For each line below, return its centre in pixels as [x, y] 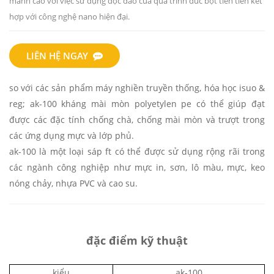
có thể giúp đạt [231, 103]
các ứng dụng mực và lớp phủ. [72, 135]
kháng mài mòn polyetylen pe [124, 103]
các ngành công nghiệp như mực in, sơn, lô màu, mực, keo [137, 167]
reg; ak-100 [33, 103]
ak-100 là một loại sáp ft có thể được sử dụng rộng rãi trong [137, 151]
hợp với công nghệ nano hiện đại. [69, 16]
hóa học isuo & [233, 87]
